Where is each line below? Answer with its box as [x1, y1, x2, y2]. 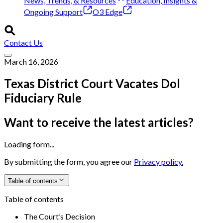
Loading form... [4, 139, 54, 149]
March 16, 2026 [4, 57, 58, 66]
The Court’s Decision [24, 211, 95, 221]
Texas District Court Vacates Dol [4, 76, 180, 91]
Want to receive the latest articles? [4, 114, 194, 129]
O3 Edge [93, 7, 122, 16]
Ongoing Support [24, 7, 83, 16]
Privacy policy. [134, 156, 183, 166]
